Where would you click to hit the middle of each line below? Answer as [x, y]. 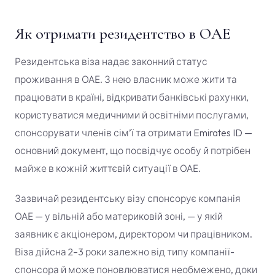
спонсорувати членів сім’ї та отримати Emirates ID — [134, 133]
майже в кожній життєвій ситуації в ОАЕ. [108, 168]
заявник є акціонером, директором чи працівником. [134, 234]
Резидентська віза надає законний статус [111, 61]
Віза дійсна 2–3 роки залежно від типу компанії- [125, 252]
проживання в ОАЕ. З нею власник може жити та [126, 79]
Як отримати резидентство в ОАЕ [122, 33]
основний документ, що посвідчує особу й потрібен [133, 150]
